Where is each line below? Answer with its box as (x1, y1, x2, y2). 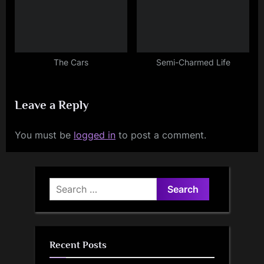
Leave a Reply (15, 98, 89, 113)
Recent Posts (49, 239, 107, 250)
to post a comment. (115, 129, 206, 141)
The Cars (54, 58, 88, 68)
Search (49, 179, 78, 191)
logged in (74, 129, 115, 141)
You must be (15, 129, 74, 141)
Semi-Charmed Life (156, 58, 230, 68)
